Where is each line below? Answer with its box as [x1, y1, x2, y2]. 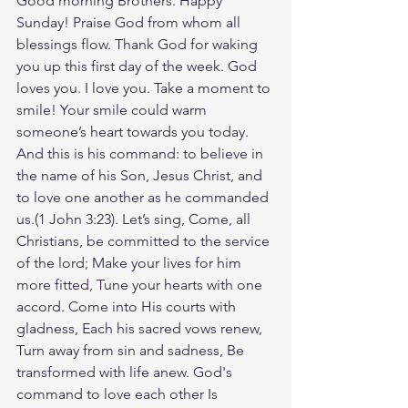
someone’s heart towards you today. [16, 123, 252, 140]
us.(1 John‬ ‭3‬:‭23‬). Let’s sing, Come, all [16, 210, 254, 228]
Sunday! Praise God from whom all [16, 14, 244, 31]
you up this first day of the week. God [16, 57, 260, 75]
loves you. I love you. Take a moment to [16, 79, 274, 97]
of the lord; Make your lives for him [16, 254, 245, 271]
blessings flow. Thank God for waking [16, 36, 261, 53]
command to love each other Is [16, 385, 221, 403]
